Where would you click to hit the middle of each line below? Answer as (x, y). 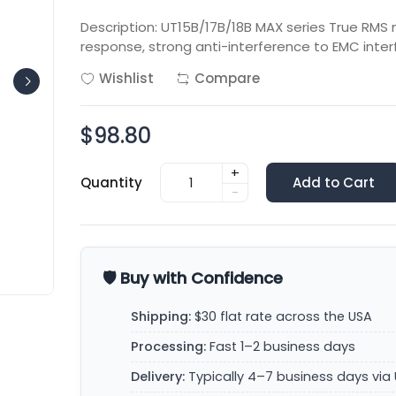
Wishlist (127, 78)
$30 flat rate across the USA (282, 316)
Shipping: (161, 316)
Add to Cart (334, 182)
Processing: (169, 346)
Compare (228, 78)
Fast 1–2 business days (281, 346)
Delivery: (158, 377)
